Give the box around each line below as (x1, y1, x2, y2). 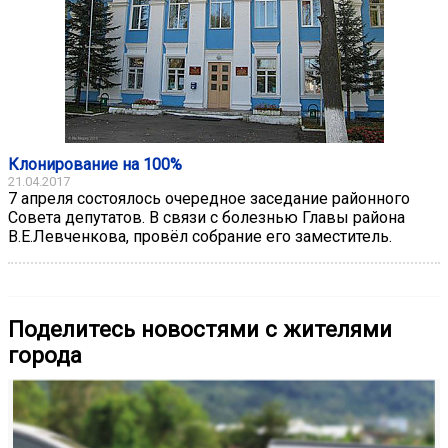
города (8, 341, 82, 368)
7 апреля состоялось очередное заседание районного (8, 188, 410, 208)
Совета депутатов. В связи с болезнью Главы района (8, 207, 405, 227)
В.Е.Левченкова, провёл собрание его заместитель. (8, 226, 392, 246)
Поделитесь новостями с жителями (8, 315, 392, 342)
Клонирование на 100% (8, 154, 182, 174)
